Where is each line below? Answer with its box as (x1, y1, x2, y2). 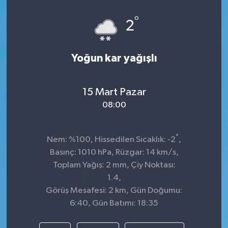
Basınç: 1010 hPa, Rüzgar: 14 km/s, (49, 148, 179, 157)
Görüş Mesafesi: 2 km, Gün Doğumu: (46, 186, 182, 195)
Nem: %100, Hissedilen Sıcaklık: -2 (47, 135, 176, 144)
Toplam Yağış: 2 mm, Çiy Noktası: (52, 160, 176, 169)
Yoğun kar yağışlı (71, 52, 157, 64)
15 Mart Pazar (82, 87, 146, 98)
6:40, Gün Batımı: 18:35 (70, 198, 158, 208)
